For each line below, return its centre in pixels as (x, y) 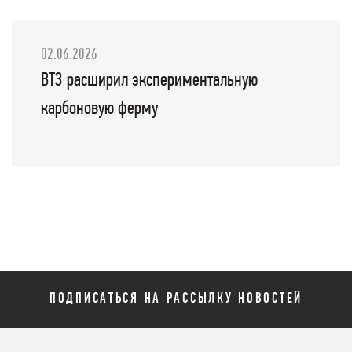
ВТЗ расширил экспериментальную (149, 80)
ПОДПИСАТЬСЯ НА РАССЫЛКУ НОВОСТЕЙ (176, 299)
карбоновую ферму (99, 108)
